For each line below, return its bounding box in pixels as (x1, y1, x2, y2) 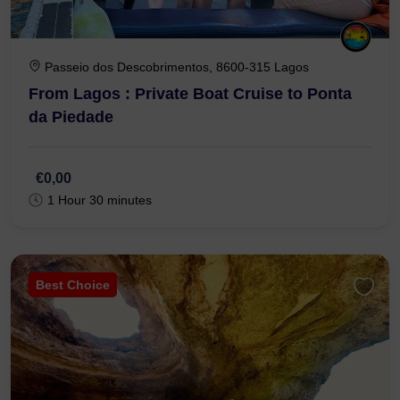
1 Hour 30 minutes (47, 192, 152, 207)
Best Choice (36, 277, 110, 292)
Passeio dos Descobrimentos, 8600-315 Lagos (45, 59, 309, 74)
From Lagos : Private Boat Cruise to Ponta (29, 84, 352, 103)
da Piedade (29, 107, 113, 126)
